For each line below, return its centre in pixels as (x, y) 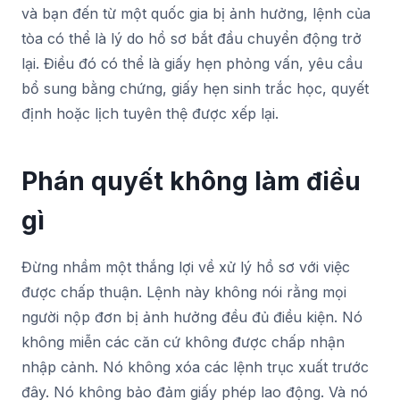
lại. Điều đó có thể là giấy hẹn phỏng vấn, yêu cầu (192, 63)
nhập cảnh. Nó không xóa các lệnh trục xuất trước (195, 367)
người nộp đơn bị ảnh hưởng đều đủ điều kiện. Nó (192, 317)
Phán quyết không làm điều (191, 181)
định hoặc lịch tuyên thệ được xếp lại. (150, 113)
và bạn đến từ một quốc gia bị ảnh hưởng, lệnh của (196, 13)
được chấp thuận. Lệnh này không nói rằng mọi (184, 292)
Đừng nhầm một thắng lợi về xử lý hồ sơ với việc (186, 267)
